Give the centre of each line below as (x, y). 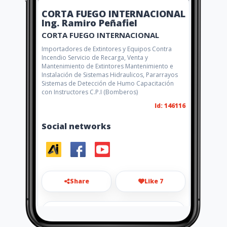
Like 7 (154, 181)
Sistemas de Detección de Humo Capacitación (108, 83)
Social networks (76, 126)
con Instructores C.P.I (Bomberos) (90, 92)
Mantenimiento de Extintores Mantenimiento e (107, 66)
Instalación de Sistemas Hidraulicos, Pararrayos (110, 75)
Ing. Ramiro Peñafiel (89, 23)
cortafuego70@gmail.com (101, 214)
